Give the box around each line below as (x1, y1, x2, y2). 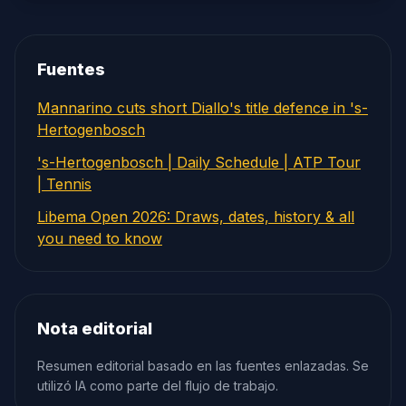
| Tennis (37, 175, 92, 193)
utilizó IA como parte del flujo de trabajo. (37, 378, 278, 393)
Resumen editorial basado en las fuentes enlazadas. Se (37, 358, 369, 373)
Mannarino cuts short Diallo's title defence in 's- (37, 99, 368, 117)
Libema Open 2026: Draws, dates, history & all (37, 208, 354, 226)
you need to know (37, 229, 162, 247)
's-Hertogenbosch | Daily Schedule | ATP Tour (37, 153, 361, 171)
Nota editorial (37, 319, 152, 338)
